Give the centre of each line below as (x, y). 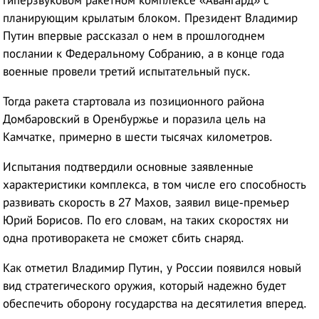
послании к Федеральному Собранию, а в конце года (144, 54)
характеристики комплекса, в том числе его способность (155, 185)
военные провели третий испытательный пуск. (127, 72)
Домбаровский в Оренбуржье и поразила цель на (135, 120)
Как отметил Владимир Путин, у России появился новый (152, 268)
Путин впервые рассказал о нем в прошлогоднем (134, 36)
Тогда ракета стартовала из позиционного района (134, 102)
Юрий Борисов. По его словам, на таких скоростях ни (146, 221)
